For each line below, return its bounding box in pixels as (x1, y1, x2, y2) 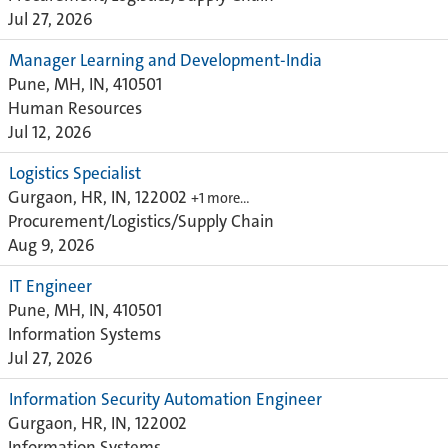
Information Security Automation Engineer (9, 388, 322, 410)
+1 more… (191, 189, 250, 208)
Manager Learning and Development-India (9, 49, 322, 71)
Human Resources (8, 97, 142, 119)
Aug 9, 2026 (8, 234, 95, 256)
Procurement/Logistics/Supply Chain (8, 210, 274, 232)
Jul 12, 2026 (8, 121, 92, 143)
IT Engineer (9, 275, 92, 297)
